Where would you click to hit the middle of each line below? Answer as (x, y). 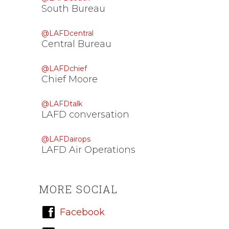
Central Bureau (76, 44)
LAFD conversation (85, 114)
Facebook (82, 212)
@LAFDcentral (67, 33)
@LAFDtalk (62, 104)
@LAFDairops (66, 139)
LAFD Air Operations (88, 150)
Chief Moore (70, 79)
